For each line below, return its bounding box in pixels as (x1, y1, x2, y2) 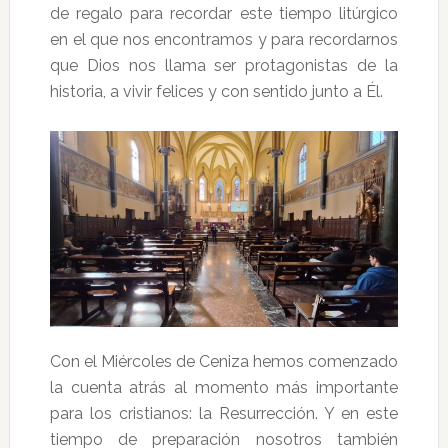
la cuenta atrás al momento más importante (49, 377, 399, 397)
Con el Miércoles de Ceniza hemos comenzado (49, 351, 399, 371)
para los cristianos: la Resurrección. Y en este (49, 403, 399, 423)
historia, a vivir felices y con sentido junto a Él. (49, 81, 383, 101)
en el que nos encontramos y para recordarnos (49, 29, 399, 49)
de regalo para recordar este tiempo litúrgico (49, 3, 399, 23)
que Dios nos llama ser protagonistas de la (49, 55, 399, 75)
